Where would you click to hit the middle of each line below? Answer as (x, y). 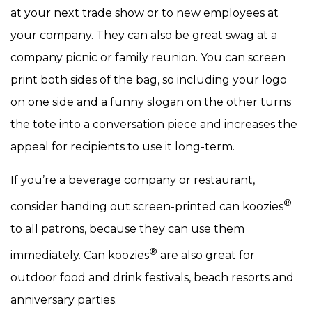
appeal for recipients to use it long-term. (123, 146)
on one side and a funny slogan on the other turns (151, 102)
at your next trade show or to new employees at (145, 13)
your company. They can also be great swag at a (144, 35)
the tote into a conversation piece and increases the (154, 124)
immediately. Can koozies (80, 256)
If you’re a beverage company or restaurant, (133, 180)
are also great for (206, 256)
